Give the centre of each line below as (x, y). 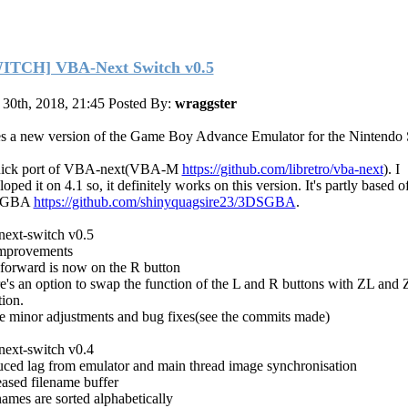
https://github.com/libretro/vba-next (282, 168)
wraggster (205, 103)
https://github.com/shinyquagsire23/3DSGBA (164, 201)
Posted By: (141, 103)
